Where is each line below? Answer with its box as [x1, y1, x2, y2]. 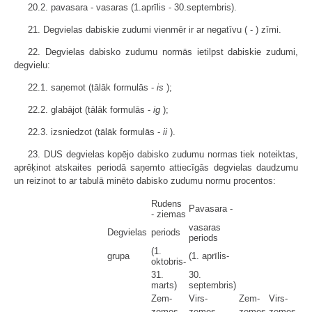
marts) [151, 280, 177, 291]
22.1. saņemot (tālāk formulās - [28, 82, 157, 93]
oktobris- [151, 256, 186, 267]
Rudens [151, 198, 182, 210]
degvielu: [14, 60, 50, 71]
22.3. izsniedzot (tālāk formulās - [28, 127, 163, 138]
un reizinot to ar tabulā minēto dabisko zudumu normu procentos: [14, 175, 276, 187]
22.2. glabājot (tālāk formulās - [28, 104, 153, 116]
